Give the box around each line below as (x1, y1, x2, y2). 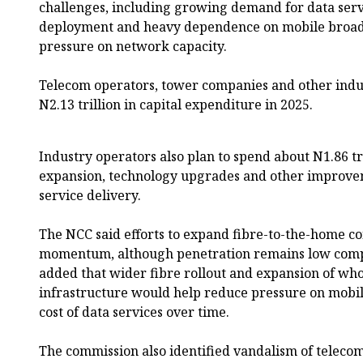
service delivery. (39, 186, 141, 204)
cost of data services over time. (39, 302, 229, 321)
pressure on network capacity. (39, 36, 227, 55)
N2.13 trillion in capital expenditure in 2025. (39, 95, 313, 113)
